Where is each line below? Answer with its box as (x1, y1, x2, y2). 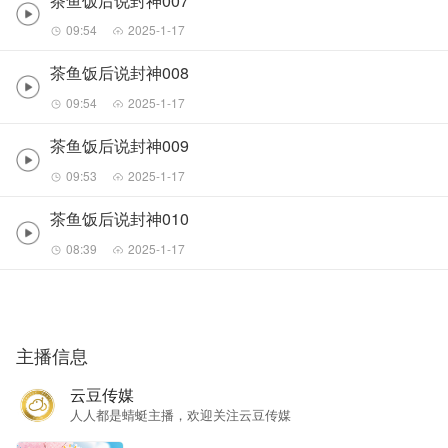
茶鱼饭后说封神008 (50, 61, 189, 85)
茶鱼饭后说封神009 (50, 134, 189, 158)
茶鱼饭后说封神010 (50, 207, 189, 231)
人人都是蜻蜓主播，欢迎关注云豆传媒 (70, 405, 291, 425)
